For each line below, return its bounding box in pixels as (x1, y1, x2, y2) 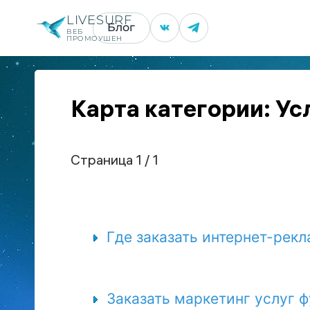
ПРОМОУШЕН (66, 33, 122, 43)
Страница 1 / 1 (71, 154, 158, 169)
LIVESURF (66, 12, 132, 28)
